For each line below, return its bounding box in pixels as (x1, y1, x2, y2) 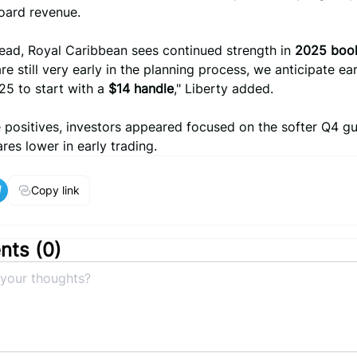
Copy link (31, 183, 80, 197)
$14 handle (108, 80, 174, 96)
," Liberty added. (174, 80, 273, 96)
